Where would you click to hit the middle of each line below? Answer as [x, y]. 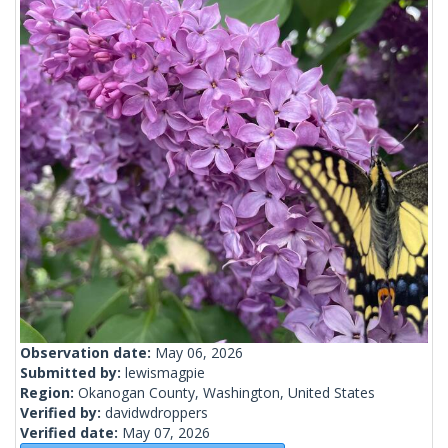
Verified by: [62, 413]
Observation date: [87, 353]
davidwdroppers [156, 413]
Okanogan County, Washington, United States [226, 393]
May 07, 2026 [166, 433]
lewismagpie [165, 373]
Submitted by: [72, 373]
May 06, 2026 [199, 353]
